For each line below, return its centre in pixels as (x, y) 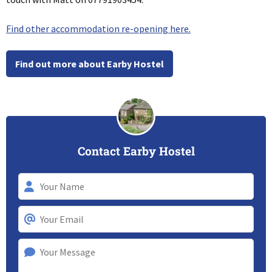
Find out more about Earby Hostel (90, 64)
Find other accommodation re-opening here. (98, 29)
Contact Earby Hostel (136, 151)
